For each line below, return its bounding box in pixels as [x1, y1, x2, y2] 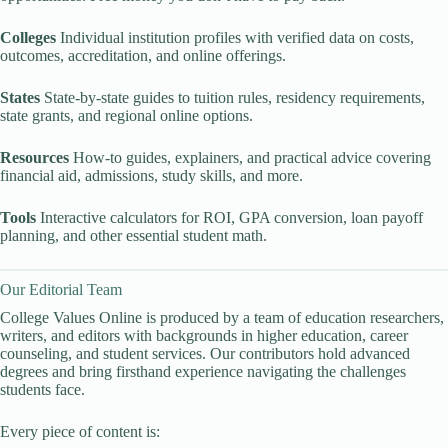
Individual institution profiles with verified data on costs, [56, 29, 414, 46]
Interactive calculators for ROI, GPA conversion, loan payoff [36, 209, 423, 226]
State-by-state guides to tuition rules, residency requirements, [40, 89, 425, 106]
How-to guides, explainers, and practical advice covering [69, 149, 431, 166]
